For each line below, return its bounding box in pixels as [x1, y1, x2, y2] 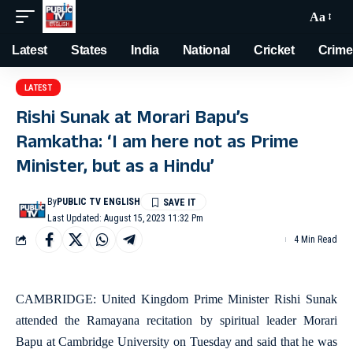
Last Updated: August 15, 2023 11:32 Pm [47, 213, 204, 224]
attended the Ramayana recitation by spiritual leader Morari [16, 314, 337, 327]
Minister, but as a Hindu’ [16, 153, 214, 184]
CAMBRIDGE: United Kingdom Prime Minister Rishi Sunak [16, 292, 337, 306]
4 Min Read [294, 234, 337, 245]
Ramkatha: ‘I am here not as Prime [16, 128, 299, 160]
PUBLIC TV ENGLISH [57, 196, 141, 207]
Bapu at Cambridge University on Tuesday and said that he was [16, 335, 337, 348]
